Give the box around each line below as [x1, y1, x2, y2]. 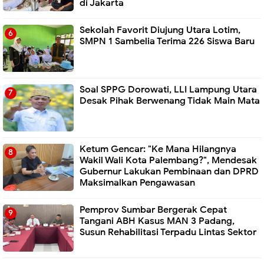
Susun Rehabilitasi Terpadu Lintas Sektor [80, 226, 256, 238]
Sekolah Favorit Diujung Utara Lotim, [80, 24, 240, 36]
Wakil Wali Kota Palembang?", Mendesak [80, 154, 257, 166]
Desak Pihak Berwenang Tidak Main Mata [80, 94, 260, 107]
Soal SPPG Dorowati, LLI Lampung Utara [80, 83, 257, 95]
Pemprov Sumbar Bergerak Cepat [80, 203, 227, 216]
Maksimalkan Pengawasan [80, 176, 195, 189]
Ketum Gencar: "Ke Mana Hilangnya [80, 143, 236, 155]
